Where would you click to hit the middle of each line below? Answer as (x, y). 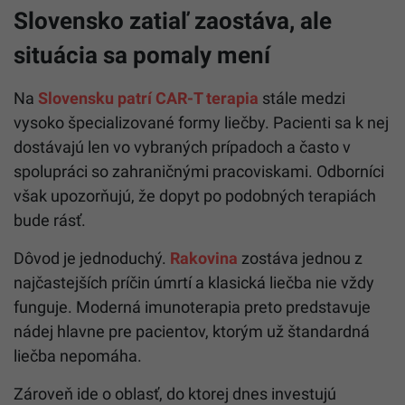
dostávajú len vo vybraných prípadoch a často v (182, 146)
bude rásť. (50, 220)
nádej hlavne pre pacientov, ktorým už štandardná (192, 331)
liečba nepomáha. (78, 355)
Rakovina (204, 258)
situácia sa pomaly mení (142, 55)
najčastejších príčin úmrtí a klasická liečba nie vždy (194, 282)
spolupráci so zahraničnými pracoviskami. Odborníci (199, 171)
